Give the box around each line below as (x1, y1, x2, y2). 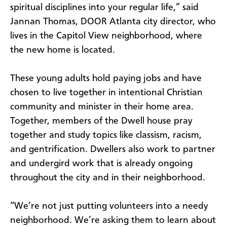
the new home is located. (10, 45, 115, 55)
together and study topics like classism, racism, (10, 130, 202, 140)
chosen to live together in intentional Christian (10, 88, 203, 97)
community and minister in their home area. (10, 102, 194, 111)
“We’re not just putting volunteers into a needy (10, 201, 208, 211)
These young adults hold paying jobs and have (10, 73, 202, 83)
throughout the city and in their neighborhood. (10, 173, 205, 182)
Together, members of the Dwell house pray (10, 116, 193, 126)
